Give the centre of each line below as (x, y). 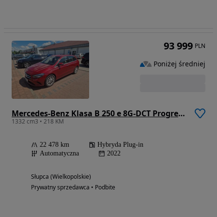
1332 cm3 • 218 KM (38, 122)
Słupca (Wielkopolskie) (61, 177)
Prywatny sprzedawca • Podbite (73, 187)
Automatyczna (59, 154)
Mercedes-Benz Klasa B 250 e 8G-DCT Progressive (182, 114)
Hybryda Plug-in (120, 145)
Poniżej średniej (179, 63)
